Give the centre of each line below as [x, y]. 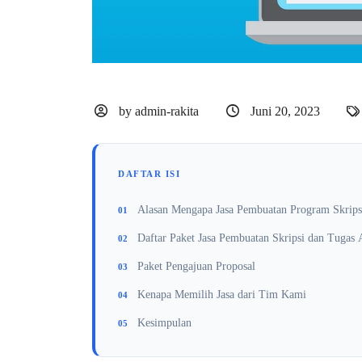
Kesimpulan [164, 322]
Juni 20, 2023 [285, 111]
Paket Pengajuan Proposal [196, 266]
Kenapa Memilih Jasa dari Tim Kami [222, 294]
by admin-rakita [159, 111]
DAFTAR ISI [149, 173]
